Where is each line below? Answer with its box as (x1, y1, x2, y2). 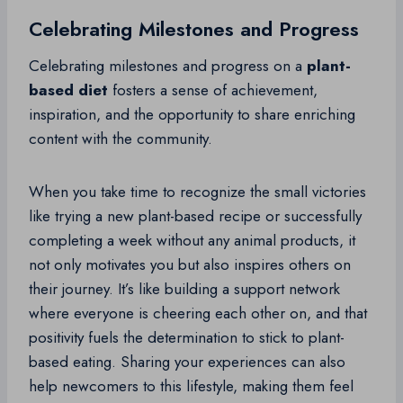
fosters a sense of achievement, (112, 79, 318, 102)
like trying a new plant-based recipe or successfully (29, 205, 362, 228)
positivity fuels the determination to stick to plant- (29, 327, 345, 349)
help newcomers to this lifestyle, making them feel (29, 375, 354, 398)
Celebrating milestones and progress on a (29, 55, 307, 77)
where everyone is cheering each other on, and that (29, 302, 367, 325)
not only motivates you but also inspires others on (29, 254, 351, 276)
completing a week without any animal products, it (29, 229, 355, 252)
